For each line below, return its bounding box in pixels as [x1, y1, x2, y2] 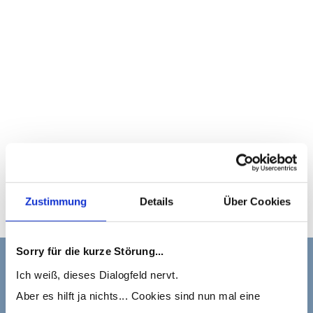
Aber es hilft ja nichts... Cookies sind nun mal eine [16, 289, 260, 302]
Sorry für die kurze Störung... [16, 245, 164, 257]
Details [139, 195, 174, 208]
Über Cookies [223, 195, 291, 208]
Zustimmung [24, 195, 87, 208]
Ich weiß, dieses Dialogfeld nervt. [16, 268, 178, 281]
